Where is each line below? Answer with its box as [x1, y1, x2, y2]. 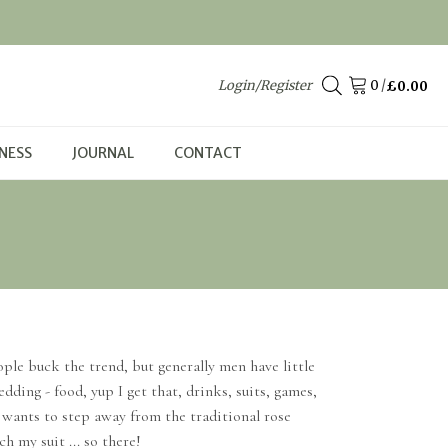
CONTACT [174, 144, 242, 162]
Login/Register [218, 76, 312, 94]
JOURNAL [72, 144, 134, 162]
